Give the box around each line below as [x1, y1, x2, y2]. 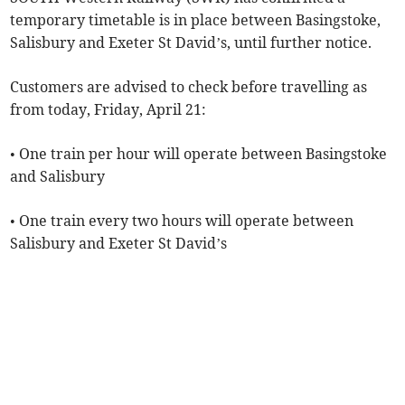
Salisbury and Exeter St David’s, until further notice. [10, 33, 372, 52]
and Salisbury [10, 167, 106, 186]
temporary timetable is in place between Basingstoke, [10, 11, 381, 30]
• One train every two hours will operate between [10, 212, 354, 231]
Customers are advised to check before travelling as [10, 78, 368, 97]
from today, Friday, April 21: [10, 100, 207, 119]
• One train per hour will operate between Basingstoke [10, 145, 388, 164]
